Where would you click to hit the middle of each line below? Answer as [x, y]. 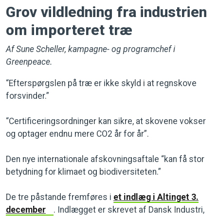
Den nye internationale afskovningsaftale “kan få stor [105, 159]
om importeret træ [69, 30]
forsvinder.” [27, 96]
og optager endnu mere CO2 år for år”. [77, 134]
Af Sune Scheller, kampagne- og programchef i [91, 49]
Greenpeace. [29, 62]
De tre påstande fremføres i [60, 197]
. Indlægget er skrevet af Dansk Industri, [129, 210]
